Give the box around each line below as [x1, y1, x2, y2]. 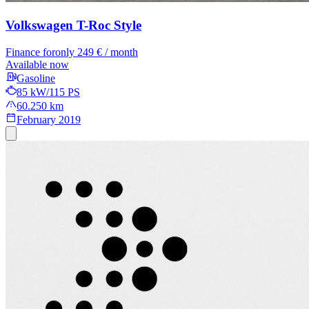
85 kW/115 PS [17, 86, 80, 98]
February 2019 [17, 113, 81, 126]
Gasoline [17, 72, 55, 84]
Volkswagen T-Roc [6, 17, 110, 32]
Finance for [6, 46, 55, 58]
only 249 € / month [55, 46, 138, 58]
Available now [6, 58, 69, 70]
